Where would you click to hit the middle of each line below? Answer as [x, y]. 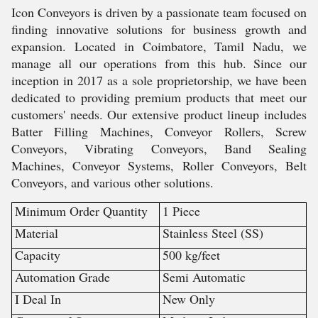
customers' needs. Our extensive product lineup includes [159, 114]
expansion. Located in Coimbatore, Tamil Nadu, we [159, 46]
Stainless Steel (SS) [213, 232]
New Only [188, 298]
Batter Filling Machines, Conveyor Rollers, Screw [159, 131]
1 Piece [181, 210]
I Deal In [38, 298]
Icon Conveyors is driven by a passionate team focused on [159, 12]
